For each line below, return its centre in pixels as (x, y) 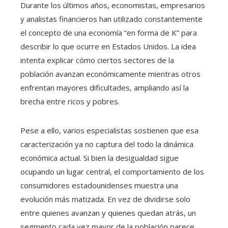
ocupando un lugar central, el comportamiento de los (112, 171)
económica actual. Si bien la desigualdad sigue (99, 158)
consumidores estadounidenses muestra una (99, 185)
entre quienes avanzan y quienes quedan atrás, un (108, 212)
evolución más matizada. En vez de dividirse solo (105, 199)
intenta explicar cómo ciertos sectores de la (97, 60)
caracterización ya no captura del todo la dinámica (107, 144)
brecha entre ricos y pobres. (70, 101)
